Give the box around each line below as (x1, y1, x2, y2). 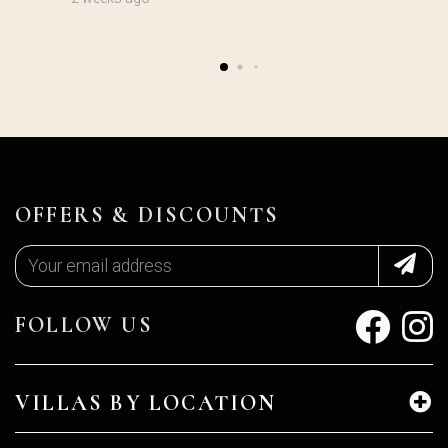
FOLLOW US (15, 312, 153, 339)
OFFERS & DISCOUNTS (15, 202, 280, 228)
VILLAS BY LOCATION (15, 390, 277, 417)
